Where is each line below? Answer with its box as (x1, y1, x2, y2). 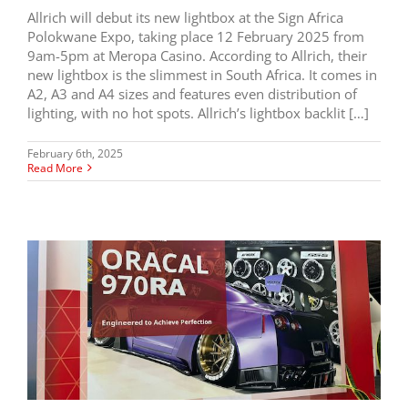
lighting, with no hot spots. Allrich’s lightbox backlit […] (27, 103, 369, 122)
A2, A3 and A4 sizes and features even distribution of (27, 84, 357, 103)
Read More (27, 159, 83, 176)
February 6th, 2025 (27, 145, 123, 161)
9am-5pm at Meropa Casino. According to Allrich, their (27, 46, 367, 65)
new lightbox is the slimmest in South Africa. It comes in (27, 65, 377, 84)
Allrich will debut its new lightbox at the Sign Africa (27, 7, 343, 26)
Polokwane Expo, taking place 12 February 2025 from (27, 26, 364, 46)
